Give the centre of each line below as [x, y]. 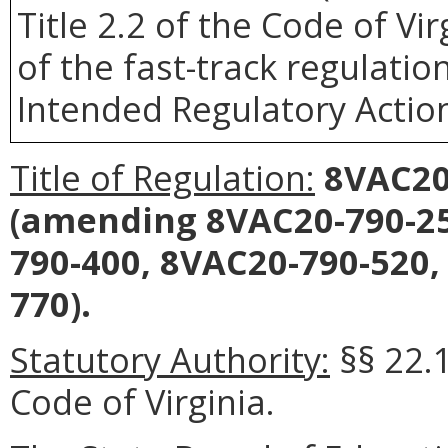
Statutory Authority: [170, 359]
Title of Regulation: [162, 177]
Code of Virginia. [142, 401]
